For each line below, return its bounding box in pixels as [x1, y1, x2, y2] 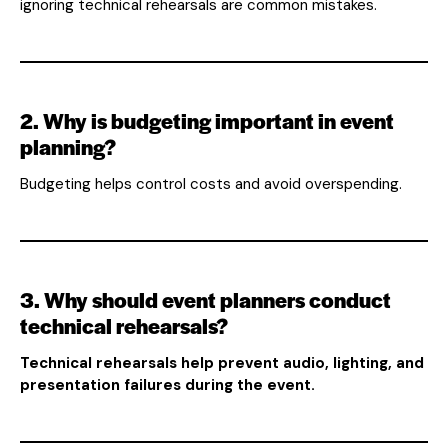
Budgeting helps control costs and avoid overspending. [20, 173, 402, 194]
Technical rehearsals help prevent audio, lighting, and [20, 352, 424, 373]
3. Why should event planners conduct [20, 284, 391, 314]
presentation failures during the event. [20, 374, 315, 395]
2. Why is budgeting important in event [20, 105, 394, 135]
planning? [20, 131, 116, 161]
